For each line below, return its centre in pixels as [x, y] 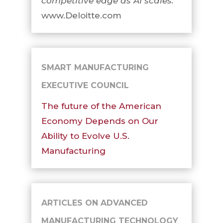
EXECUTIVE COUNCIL [85, 85]
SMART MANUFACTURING [95, 67]
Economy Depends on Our [100, 121]
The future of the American [101, 106]
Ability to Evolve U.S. [85, 136]
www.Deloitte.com [81, 15]
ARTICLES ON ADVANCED [94, 203]
